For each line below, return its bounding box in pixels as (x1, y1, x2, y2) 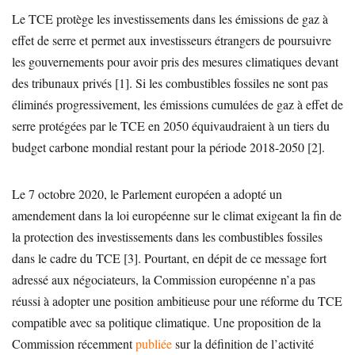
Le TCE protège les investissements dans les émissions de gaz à (12, 10, 328, 27)
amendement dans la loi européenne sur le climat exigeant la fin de (12, 206, 342, 223)
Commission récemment (12, 334, 136, 352)
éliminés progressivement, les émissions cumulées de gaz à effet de (12, 95, 343, 113)
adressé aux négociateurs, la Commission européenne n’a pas (12, 270, 315, 288)
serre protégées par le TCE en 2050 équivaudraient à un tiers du (12, 116, 330, 134)
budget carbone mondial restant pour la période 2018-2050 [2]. (12, 138, 325, 155)
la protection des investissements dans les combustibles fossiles (12, 227, 323, 245)
